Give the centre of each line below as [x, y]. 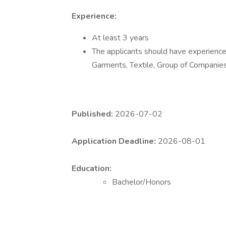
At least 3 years [120, 38]
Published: [93, 114]
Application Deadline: [115, 141]
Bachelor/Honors [142, 182]
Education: [92, 168]
